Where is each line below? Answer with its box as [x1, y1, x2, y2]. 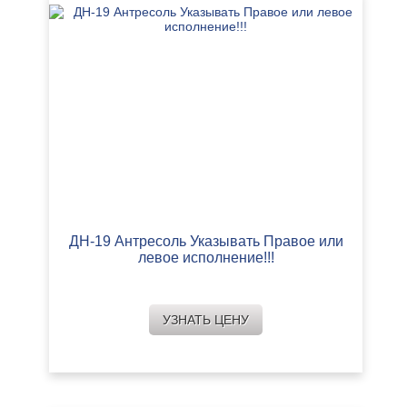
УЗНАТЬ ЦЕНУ [163, 313, 249, 328]
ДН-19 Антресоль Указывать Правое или [68, 233, 343, 250]
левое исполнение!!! [137, 250, 274, 266]
